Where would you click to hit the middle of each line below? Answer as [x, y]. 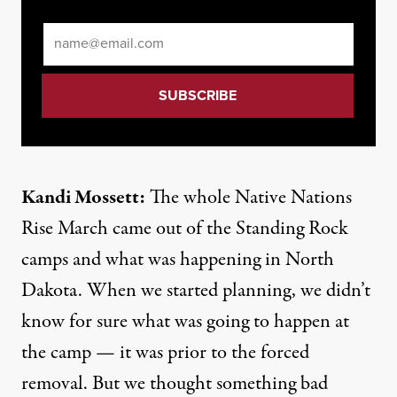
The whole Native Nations [249, 198]
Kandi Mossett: [83, 198]
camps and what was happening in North [178, 260]
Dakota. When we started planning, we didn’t [196, 291]
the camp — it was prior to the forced [165, 353]
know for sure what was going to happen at [185, 322]
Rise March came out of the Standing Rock [185, 229]
